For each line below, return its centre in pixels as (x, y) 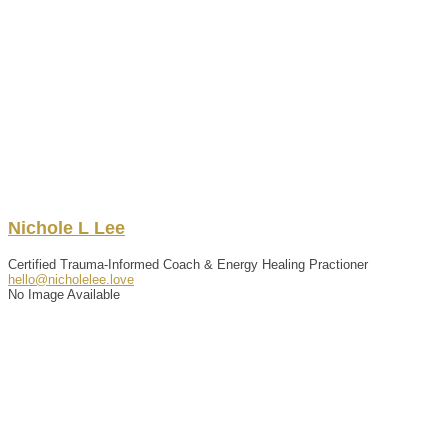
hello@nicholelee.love (71, 279)
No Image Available (64, 294)
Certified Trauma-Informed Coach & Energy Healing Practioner (188, 264)
